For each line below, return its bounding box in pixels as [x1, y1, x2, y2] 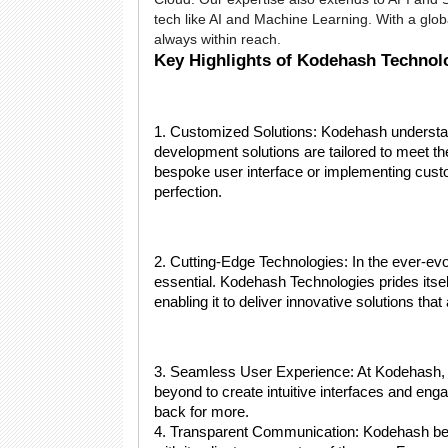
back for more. [154, 404, 249, 420]
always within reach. [154, 31, 285, 47]
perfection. [154, 184, 222, 200]
